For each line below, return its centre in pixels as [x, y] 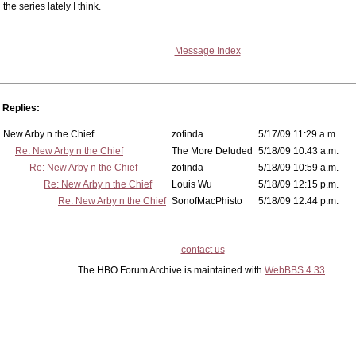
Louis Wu [192, 184]
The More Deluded [212, 151]
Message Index [207, 51]
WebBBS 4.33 [295, 270]
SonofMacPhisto [207, 201]
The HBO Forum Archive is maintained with [171, 270]
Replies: [21, 108]
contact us [203, 250]
